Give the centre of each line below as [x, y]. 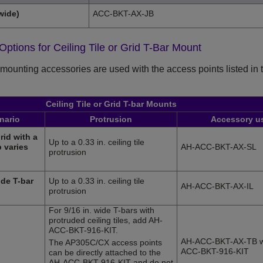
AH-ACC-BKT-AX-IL [217, 186]
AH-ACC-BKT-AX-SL [219, 147]
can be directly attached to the [105, 253]
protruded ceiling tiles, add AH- [106, 220]
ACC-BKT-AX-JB [123, 14]
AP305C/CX [87, 243]
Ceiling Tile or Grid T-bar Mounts [111, 104]
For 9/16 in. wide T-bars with [102, 210]
